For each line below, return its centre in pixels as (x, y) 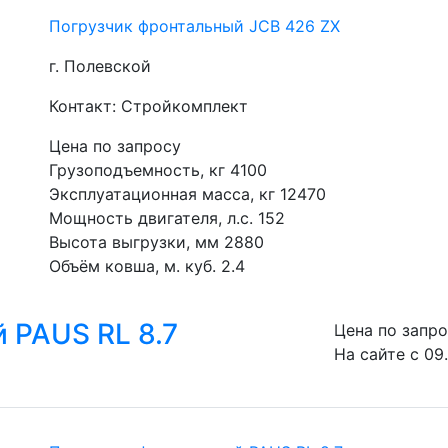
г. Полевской (100, 66)
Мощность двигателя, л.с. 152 (167, 218)
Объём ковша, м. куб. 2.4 (147, 266)
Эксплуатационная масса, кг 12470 (187, 194)
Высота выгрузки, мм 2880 (156, 242)
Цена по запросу (115, 146)
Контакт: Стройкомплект (148, 106)
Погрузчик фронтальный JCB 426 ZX (194, 26)
